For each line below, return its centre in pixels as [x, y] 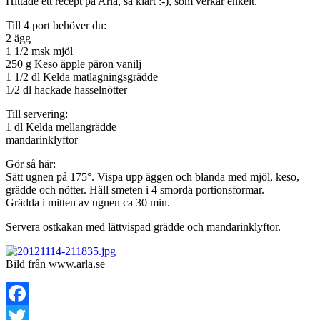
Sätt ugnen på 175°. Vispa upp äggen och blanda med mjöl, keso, [152, 176]
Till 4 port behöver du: [56, 25]
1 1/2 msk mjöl [39, 51]
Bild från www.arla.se [55, 264]
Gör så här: [31, 164]
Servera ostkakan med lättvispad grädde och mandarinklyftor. [143, 226]
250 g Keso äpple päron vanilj [74, 64]
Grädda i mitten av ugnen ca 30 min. [88, 202]
